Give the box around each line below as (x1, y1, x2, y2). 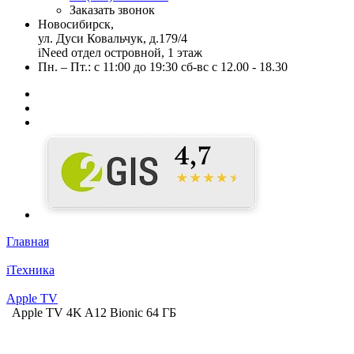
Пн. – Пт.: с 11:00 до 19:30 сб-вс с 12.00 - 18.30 (38, 60, 288, 73)
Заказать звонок (70, 3, 155, 17)
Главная (6, 235, 49, 248)
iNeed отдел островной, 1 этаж (38, 46, 202, 59)
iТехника (6, 263, 55, 277)
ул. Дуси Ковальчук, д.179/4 (38, 32, 187, 45)
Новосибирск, (38, 17, 114, 31)
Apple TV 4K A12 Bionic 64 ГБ (12, 306, 176, 319)
